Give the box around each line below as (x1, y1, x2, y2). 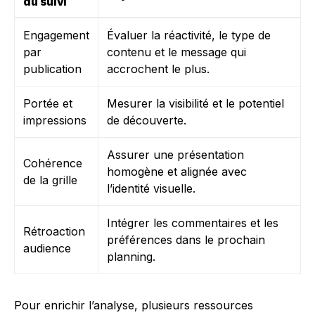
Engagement (23, 28, 89, 43)
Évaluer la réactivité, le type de (107, 28, 271, 43)
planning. (107, 250, 155, 264)
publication (23, 62, 82, 77)
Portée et (23, 96, 72, 111)
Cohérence (23, 156, 82, 171)
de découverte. (107, 113, 186, 128)
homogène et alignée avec (107, 165, 247, 179)
